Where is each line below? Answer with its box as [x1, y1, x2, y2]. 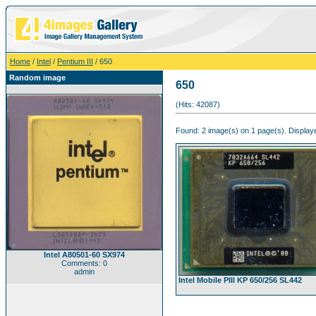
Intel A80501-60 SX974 [44, 250, 125, 259]
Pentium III [57, 57, 93, 66]
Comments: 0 [61, 259, 107, 267]
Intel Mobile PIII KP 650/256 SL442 [178, 276, 302, 284]
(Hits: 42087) [176, 100, 220, 109]
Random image [9, 73, 66, 82]
